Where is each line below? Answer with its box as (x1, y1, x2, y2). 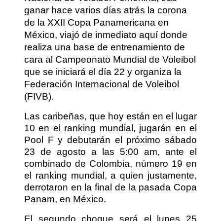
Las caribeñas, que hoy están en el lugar (24, 110, 197, 121)
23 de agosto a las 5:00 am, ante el (24, 146, 197, 157)
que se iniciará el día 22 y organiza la (24, 66, 182, 77)
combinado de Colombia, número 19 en (24, 158, 197, 169)
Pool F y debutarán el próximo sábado (24, 134, 197, 145)
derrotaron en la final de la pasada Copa (24, 182, 197, 192)
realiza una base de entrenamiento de (24, 41, 185, 52)
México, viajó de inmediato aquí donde (24, 29, 187, 40)
